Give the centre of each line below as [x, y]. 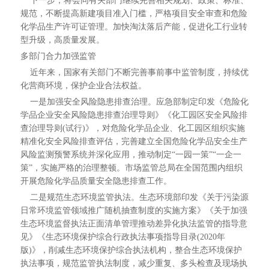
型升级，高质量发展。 [62, 40]
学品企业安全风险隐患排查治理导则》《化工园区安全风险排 [134, 115]
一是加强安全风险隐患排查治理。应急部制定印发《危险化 [134, 102]
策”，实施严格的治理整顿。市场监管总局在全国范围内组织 [131, 168]
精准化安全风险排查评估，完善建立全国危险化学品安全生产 [134, 141]
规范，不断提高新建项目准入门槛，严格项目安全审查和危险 [134, 14]
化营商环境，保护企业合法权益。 [83, 86]
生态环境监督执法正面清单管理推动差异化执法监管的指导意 [134, 224]
